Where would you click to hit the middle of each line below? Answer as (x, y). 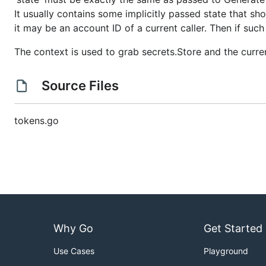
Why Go (73, 229)
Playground (226, 251)
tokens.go (37, 121)
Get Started (233, 229)
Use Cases (74, 251)
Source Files (80, 85)
